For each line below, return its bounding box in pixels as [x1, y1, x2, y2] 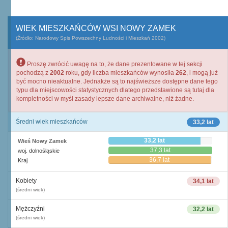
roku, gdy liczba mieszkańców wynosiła [64, 69, 176, 76]
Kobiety [16, 177, 37, 184]
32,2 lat [193, 206, 214, 213]
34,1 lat [193, 178, 214, 185]
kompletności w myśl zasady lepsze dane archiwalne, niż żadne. [16, 95, 194, 102]
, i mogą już [186, 69, 218, 76]
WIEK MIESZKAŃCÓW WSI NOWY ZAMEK [16, 24, 176, 33]
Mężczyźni [16, 205, 45, 212]
